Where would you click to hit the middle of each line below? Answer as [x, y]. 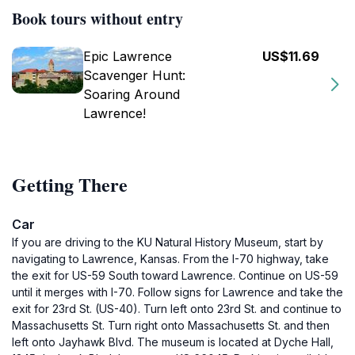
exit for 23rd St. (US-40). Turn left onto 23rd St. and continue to [177, 309]
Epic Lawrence [128, 56]
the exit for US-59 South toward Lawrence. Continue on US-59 [175, 275]
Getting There [70, 184]
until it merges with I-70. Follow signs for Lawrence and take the [177, 292]
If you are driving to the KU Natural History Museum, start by [168, 242]
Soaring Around [132, 94]
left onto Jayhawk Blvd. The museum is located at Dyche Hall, [173, 342]
